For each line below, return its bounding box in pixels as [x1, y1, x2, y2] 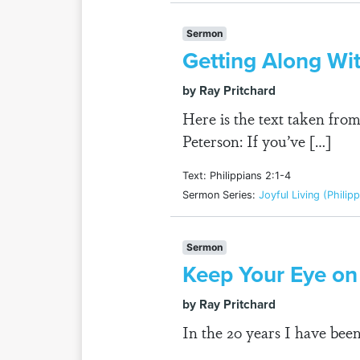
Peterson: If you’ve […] [182, 129, 331, 152]
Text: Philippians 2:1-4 [182, 170, 291, 182]
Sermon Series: [182, 189, 259, 201]
